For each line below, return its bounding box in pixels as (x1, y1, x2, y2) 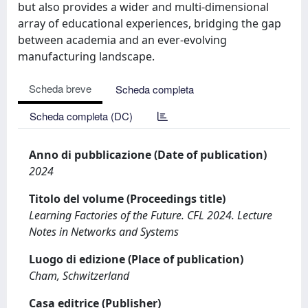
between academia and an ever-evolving (18, 32, 227, 47)
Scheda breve (29, 81, 91, 96)
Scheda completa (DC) (30, 109, 133, 123)
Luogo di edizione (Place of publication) (29, 252, 243, 267)
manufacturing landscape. (18, 49, 155, 64)
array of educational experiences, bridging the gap (18, 16, 281, 31)
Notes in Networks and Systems (29, 224, 179, 239)
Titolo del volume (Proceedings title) (29, 191, 225, 206)
